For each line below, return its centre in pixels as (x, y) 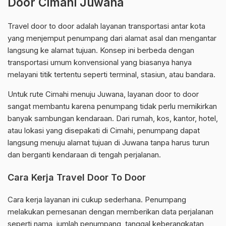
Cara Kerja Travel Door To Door (77, 178)
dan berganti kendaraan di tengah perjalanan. (84, 155)
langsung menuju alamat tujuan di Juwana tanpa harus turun (108, 143)
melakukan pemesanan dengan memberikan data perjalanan (110, 212)
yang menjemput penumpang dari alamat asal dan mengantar (112, 38)
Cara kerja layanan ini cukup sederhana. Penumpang (97, 200)
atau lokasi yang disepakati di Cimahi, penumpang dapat (104, 131)
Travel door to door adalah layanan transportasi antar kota (106, 26)
